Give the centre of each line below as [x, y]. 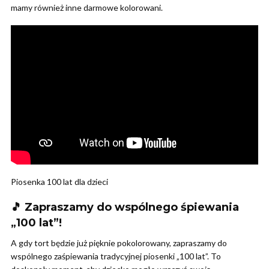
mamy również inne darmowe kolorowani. [87, 7]
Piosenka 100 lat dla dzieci [59, 181]
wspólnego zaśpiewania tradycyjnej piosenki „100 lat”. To [116, 256]
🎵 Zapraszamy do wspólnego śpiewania [125, 207]
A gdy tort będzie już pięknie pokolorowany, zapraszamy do [119, 243]
